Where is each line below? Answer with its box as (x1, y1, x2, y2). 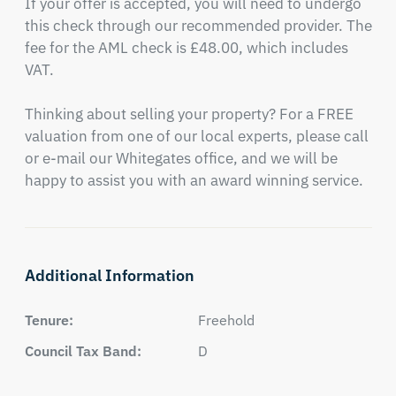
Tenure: (24, 311, 73, 329)
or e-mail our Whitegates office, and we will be (24, 148, 338, 168)
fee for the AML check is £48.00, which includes (24, 38, 348, 57)
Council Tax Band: (24, 342, 141, 360)
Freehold (198, 311, 255, 329)
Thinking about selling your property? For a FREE (24, 104, 354, 124)
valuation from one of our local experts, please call (24, 126, 369, 146)
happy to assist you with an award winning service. (24, 171, 363, 190)
